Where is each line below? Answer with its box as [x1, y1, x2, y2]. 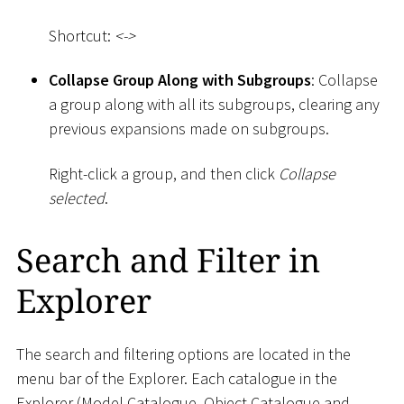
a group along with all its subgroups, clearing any [49, 94, 380, 115]
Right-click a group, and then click [49, 162, 279, 184]
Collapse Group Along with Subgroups [49, 69, 311, 91]
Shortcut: [49, 24, 115, 46]
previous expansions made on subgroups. [49, 118, 329, 140]
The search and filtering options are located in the [16, 343, 351, 364]
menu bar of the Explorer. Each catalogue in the [16, 367, 337, 389]
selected [49, 187, 105, 208]
